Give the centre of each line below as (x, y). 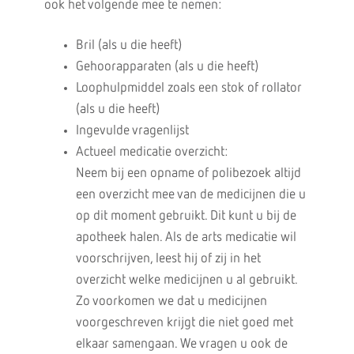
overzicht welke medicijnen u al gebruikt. (186, 280)
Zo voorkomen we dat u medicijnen (171, 301)
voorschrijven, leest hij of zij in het (168, 259)
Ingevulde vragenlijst (132, 131)
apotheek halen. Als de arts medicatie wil (186, 237)
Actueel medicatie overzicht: (151, 152)
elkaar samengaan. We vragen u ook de (181, 344)
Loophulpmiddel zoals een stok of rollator (188, 88)
